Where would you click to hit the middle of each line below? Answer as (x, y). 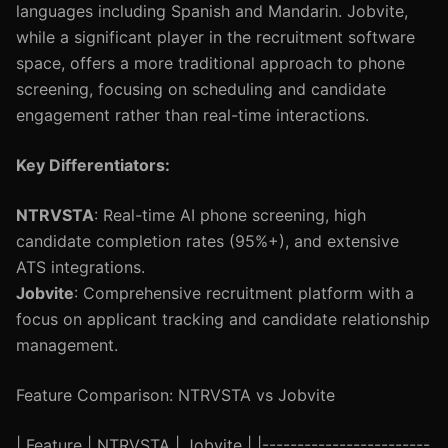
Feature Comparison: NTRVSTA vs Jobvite (175, 395)
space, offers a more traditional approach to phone (210, 63)
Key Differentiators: (93, 165)
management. (67, 345)
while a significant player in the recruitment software (215, 37)
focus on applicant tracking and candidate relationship (223, 319)
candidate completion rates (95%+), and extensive (207, 241)
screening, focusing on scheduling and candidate (201, 89)
